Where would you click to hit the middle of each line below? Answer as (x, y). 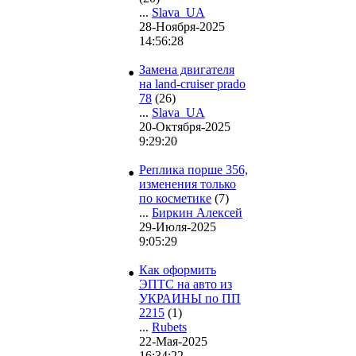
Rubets (169, 327)
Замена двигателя (187, 70)
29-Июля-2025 (178, 227)
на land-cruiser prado (192, 84)
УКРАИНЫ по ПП (190, 299)
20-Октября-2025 (185, 127)
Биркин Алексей (197, 213)
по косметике (175, 199)
